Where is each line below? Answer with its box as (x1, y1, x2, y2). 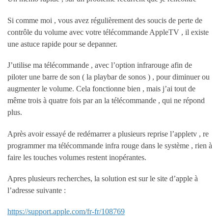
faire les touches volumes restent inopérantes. (7, 153, 146, 162)
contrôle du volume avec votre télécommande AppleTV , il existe (7, 27, 209, 36)
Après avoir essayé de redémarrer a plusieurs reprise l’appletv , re (7, 129, 209, 138)
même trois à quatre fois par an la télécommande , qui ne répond (7, 96, 205, 105)
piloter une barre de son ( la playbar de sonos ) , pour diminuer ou (7, 73, 210, 82)
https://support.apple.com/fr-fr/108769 (7, 207, 125, 216)
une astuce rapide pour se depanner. (7, 39, 117, 48)
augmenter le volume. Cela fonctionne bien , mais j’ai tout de (7, 84, 195, 93)
